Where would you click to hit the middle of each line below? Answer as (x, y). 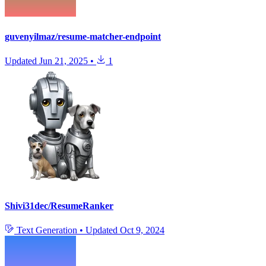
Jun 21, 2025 (64, 61)
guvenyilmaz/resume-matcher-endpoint (83, 37)
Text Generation (47, 230)
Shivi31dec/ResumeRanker (59, 205)
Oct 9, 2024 (142, 230)
